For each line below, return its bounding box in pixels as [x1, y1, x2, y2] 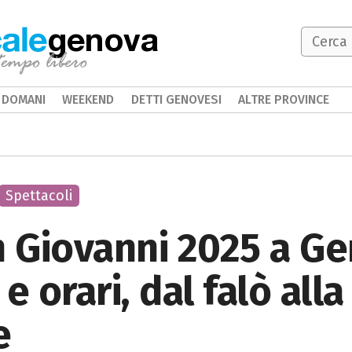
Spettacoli [5, 187, 72, 204]
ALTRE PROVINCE [238, 92, 330, 107]
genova [47, 19, 159, 58]
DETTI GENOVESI [130, 92, 222, 107]
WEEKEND [62, 92, 115, 107]
